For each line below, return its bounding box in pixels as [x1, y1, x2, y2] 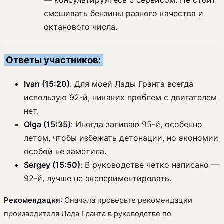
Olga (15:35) [24, 119, 71, 129]
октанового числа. [44, 22, 117, 32]
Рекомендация [4, 195, 60, 205]
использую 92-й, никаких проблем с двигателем [24, 92, 217, 102]
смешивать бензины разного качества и [44, 8, 203, 19]
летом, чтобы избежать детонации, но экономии [24, 132, 218, 143]
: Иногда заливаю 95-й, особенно [71, 119, 202, 129]
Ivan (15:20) [24, 78, 70, 89]
